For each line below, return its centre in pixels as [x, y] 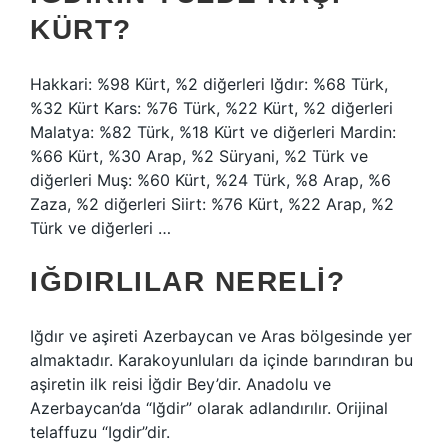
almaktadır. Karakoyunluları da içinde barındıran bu [221, 360]
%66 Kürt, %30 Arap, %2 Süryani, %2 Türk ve [199, 156]
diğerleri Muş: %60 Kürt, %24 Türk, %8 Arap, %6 [210, 180]
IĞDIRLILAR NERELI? [187, 281]
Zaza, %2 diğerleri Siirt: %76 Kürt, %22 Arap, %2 [212, 204]
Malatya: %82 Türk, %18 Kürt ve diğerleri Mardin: [213, 132]
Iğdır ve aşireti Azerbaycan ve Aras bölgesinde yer [221, 336]
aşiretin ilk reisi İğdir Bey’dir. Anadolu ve [180, 384]
